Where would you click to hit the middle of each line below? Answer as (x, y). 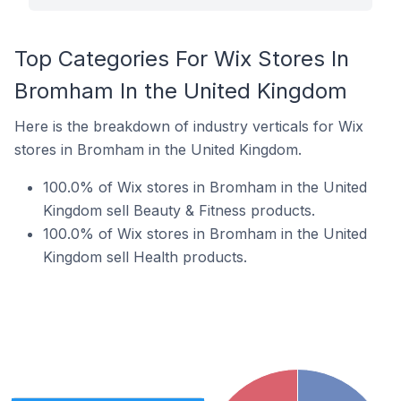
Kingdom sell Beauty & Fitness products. (179, 210)
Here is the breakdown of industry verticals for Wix (189, 126)
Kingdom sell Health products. (145, 257)
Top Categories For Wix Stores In (182, 59)
